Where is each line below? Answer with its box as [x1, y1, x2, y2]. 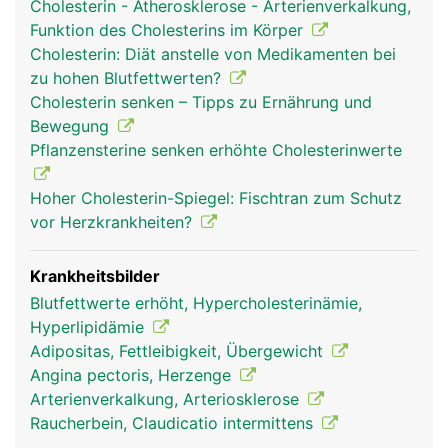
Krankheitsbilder [30, 266, 160, 286]
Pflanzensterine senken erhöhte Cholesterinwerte [30, 140, 402, 160]
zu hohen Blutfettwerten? [30, 68, 226, 88]
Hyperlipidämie [30, 317, 149, 337]
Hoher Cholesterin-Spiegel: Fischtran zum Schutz [30, 188, 402, 208]
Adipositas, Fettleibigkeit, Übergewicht [30, 341, 328, 361]
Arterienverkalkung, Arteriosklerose [30, 389, 304, 409]
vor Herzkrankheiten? [30, 212, 197, 232]
